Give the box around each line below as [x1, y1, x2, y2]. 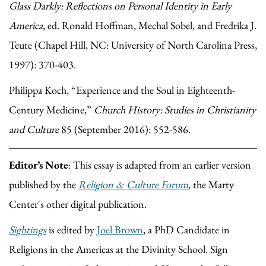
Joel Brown [97, 222, 143, 236]
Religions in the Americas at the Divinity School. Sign [9, 242, 228, 256]
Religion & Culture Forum [78, 177, 188, 191]
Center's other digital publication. [9, 197, 147, 211]
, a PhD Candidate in [143, 222, 230, 236]
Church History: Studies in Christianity [94, 102, 256, 116]
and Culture [9, 122, 59, 136]
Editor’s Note [9, 157, 68, 172]
